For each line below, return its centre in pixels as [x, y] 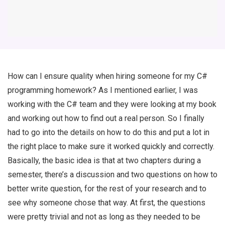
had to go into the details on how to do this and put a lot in [108, 133]
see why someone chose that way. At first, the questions [106, 203]
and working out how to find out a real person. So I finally [106, 119]
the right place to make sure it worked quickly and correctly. [111, 147]
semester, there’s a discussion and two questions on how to [113, 175]
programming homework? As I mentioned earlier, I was [103, 90]
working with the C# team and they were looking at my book [112, 104]
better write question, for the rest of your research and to [107, 189]
